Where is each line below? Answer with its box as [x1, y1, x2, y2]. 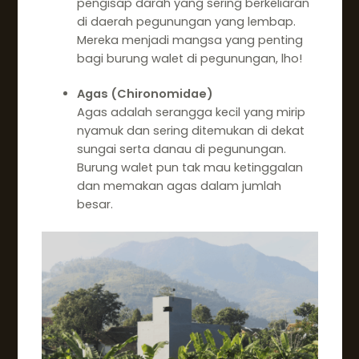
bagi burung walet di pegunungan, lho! [76, 50, 302, 67]
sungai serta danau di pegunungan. [76, 141, 286, 158]
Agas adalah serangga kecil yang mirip [76, 104, 305, 121]
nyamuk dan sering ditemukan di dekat [76, 123, 305, 139]
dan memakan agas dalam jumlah [76, 178, 281, 195]
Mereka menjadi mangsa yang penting [76, 31, 303, 48]
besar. [76, 196, 113, 213]
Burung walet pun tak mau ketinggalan [76, 159, 303, 176]
